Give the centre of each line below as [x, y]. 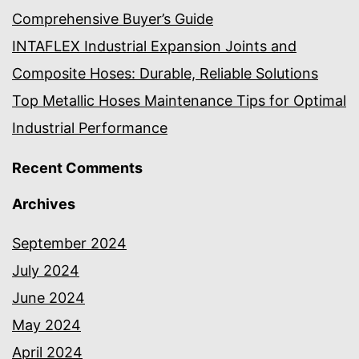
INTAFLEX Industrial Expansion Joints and [154, 46]
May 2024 [46, 325]
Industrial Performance [90, 127]
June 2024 [48, 297]
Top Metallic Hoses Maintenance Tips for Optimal [179, 100]
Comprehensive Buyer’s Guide [113, 18]
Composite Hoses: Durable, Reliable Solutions [165, 73]
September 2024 [69, 243]
